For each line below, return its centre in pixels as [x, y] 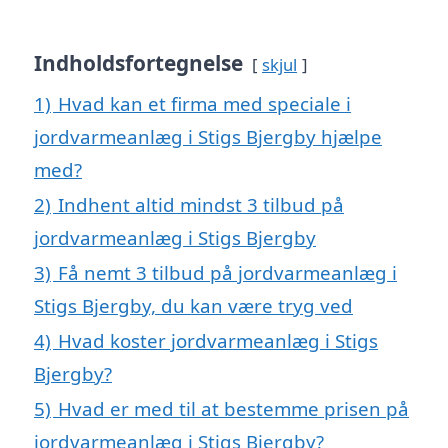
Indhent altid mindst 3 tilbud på [201, 204]
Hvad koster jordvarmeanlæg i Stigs [218, 340]
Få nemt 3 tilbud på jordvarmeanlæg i [227, 272]
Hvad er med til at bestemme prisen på [233, 408]
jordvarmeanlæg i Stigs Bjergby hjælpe [208, 136]
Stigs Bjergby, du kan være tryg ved [193, 305]
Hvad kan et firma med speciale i [204, 103]
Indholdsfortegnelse [138, 62]
